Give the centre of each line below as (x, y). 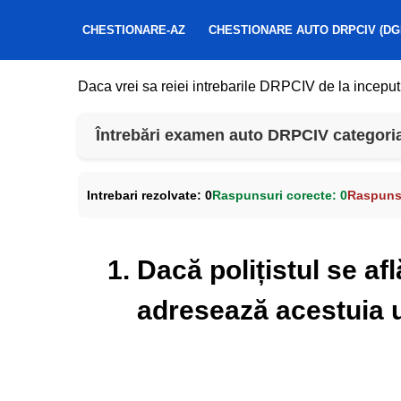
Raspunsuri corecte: (276, 195)
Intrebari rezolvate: (146, 195)
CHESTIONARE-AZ (134, 30)
